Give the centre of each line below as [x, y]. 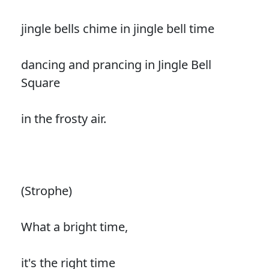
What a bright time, [74, 226]
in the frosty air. [63, 118]
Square [40, 82]
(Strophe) [46, 190]
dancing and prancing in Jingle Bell [116, 64]
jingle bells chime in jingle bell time [117, 28]
